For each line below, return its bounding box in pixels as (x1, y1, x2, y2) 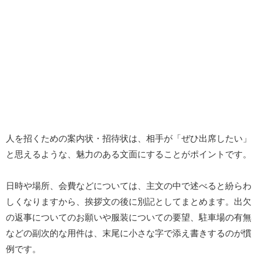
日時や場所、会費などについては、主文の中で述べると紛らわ (6, 181, 251, 191)
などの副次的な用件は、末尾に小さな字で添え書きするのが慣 (6, 228, 251, 239)
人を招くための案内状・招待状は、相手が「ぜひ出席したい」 (6, 133, 251, 144)
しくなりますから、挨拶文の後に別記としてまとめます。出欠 (6, 196, 251, 207)
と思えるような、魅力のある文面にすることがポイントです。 (6, 149, 251, 160)
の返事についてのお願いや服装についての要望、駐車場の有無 (6, 212, 251, 223)
